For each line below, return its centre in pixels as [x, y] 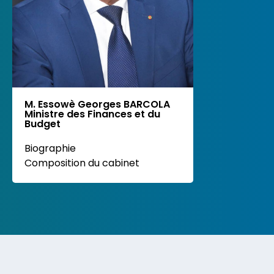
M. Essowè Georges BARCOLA [98, 104]
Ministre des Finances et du [93, 114]
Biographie [50, 148]
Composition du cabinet [82, 163]
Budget [43, 124]
